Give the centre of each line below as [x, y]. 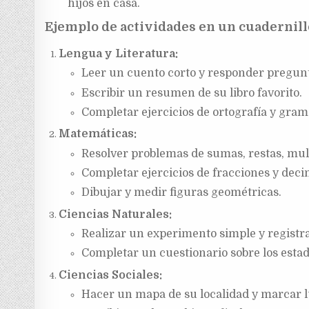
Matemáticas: [98, 134]
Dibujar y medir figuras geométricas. [181, 193]
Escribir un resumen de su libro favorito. [191, 93]
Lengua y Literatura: [119, 54]
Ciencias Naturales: [116, 214]
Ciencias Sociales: [111, 275]
